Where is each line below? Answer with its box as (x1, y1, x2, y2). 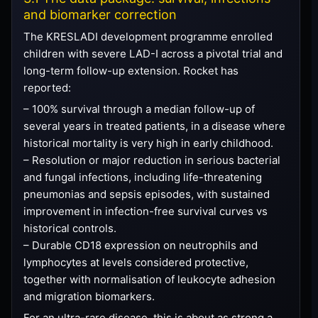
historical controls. (23, 221, 116, 235)
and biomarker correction (23, 6, 177, 22)
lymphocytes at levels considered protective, (23, 255, 248, 269)
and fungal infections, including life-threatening (23, 170, 262, 184)
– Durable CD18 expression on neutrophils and (23, 238, 258, 252)
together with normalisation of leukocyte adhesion (23, 272, 275, 286)
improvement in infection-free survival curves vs (23, 204, 268, 218)
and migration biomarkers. (23, 289, 155, 303)
